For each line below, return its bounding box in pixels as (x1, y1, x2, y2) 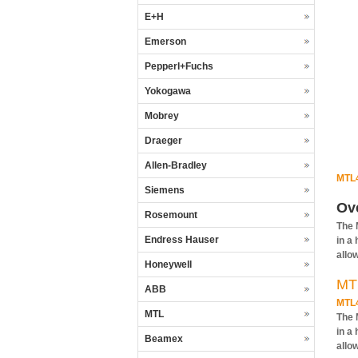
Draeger (145, 135, 182, 146)
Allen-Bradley (145, 160, 207, 171)
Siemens (145, 185, 185, 196)
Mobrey (145, 110, 179, 121)
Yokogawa (145, 86, 191, 97)
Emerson (145, 36, 186, 47)
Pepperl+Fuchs (145, 61, 213, 72)
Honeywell (145, 259, 192, 270)
